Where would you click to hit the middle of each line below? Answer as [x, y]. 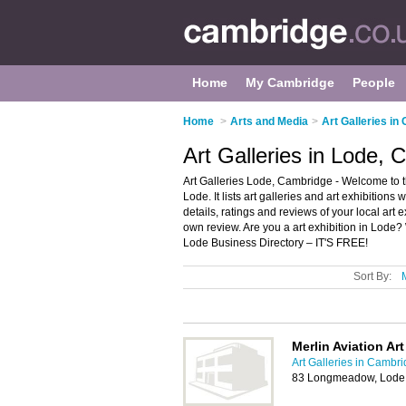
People [374, 82]
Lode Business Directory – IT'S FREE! [275, 243]
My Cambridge [290, 82]
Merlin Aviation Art [348, 346]
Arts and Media [269, 121]
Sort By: [372, 276]
